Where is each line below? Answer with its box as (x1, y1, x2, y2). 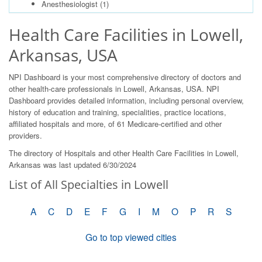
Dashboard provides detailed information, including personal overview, (9, 95, 244, 106)
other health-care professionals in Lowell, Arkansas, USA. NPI (9, 83, 219, 94)
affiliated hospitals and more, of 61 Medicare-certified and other (9, 118, 222, 129)
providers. (9, 130, 42, 141)
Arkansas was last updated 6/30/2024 (9, 159, 136, 170)
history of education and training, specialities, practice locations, (9, 106, 226, 118)
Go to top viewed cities (85, 230, 177, 243)
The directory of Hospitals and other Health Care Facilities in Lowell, (9, 147, 239, 158)
